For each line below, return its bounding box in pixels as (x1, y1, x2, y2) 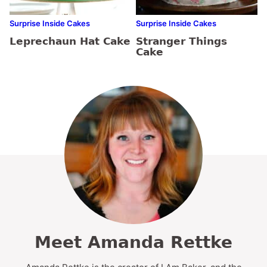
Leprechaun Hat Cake (10, 35, 131, 47)
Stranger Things (136, 35, 227, 47)
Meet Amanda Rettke (35, 232, 232, 252)
